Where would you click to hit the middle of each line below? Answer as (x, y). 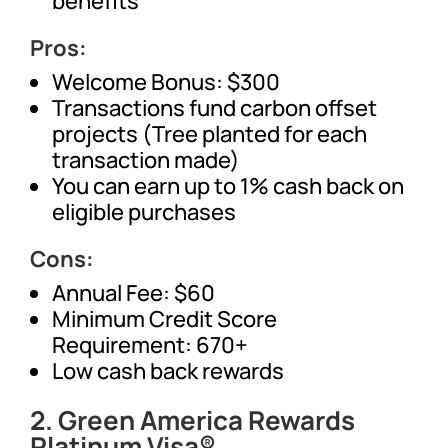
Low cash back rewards (168, 370)
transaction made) (146, 159)
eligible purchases (144, 211)
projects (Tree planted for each (210, 133)
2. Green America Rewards (193, 419)
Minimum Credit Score (165, 318)
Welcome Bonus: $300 (166, 81)
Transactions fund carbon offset (215, 107)
